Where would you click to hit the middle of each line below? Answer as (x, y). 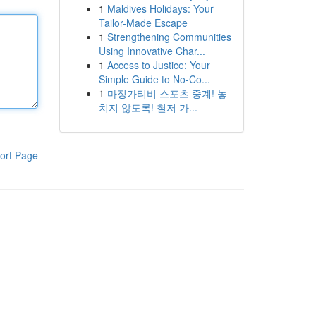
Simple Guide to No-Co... (154, 79)
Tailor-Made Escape (143, 23)
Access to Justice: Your (158, 65)
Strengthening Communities (169, 37)
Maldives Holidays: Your (160, 8)
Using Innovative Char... (152, 51)
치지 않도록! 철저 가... (148, 107)
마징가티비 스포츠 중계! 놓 (167, 93)
